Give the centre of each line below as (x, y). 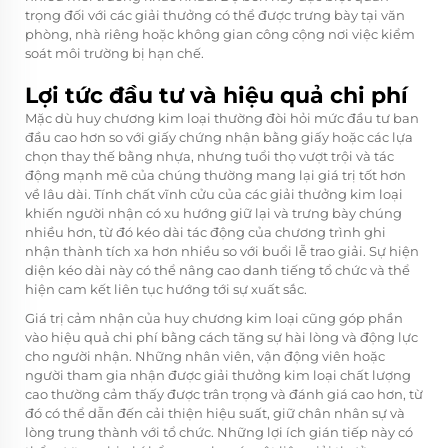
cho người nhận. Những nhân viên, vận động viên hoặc (205, 355)
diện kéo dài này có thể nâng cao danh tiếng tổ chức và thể (217, 269)
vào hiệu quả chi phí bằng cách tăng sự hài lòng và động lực (221, 336)
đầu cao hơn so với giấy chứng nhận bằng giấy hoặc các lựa (219, 136)
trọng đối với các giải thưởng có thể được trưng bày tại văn (215, 14)
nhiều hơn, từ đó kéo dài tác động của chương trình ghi (205, 231)
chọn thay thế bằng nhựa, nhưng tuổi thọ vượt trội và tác (209, 155)
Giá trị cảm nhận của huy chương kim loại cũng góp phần (214, 317)
